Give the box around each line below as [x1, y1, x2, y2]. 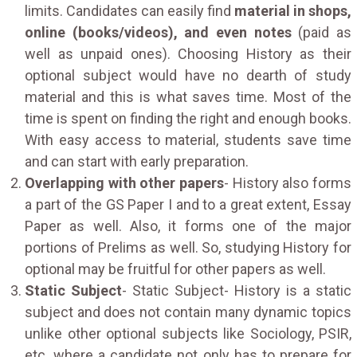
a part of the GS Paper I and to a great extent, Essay [25, 195, 351, 213]
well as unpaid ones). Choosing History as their [25, 45, 351, 62]
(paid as [291, 23, 352, 41]
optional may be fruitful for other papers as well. [25, 260, 326, 277]
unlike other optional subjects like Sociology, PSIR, [25, 324, 351, 342]
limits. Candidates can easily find [25, 2, 234, 19]
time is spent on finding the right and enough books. [25, 109, 351, 127]
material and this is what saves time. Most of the [25, 88, 351, 105]
